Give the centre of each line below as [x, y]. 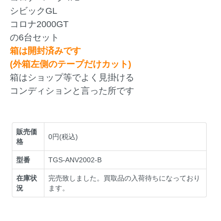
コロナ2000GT [39, 24]
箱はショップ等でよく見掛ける [72, 78]
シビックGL [34, 11]
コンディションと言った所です [72, 91]
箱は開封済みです [45, 51]
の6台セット [35, 38]
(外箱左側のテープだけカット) [71, 64]
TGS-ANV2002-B [75, 160]
